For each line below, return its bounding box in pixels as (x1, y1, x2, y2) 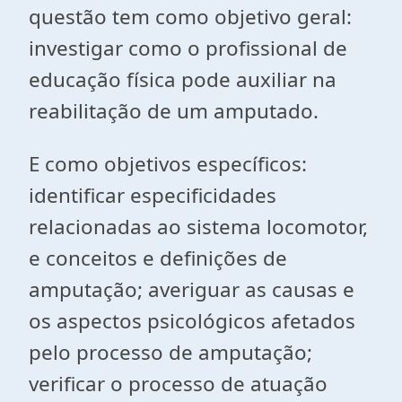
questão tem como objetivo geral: (29, 3, 352, 31)
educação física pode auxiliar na (29, 66, 336, 93)
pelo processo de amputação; (29, 338, 312, 366)
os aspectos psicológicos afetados (29, 307, 355, 335)
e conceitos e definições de (29, 244, 287, 272)
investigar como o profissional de (29, 34, 347, 62)
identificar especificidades (29, 181, 276, 209)
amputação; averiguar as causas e (29, 275, 354, 303)
